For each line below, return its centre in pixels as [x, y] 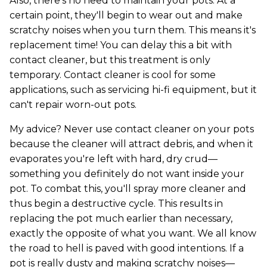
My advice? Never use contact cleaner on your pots [132, 129]
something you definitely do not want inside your [127, 174]
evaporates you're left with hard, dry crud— [114, 159]
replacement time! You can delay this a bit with [121, 45]
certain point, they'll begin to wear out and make [126, 15]
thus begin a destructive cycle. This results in [116, 204]
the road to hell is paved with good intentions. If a [127, 249]
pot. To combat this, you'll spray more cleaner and [128, 189]
